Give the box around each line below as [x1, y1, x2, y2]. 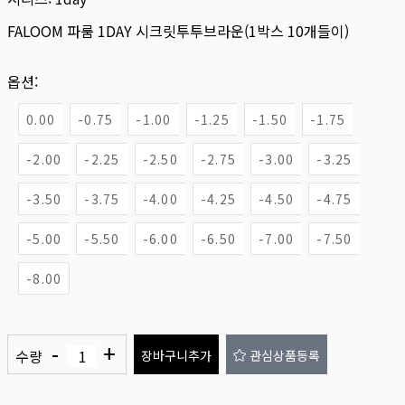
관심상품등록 [250, 346, 320, 364]
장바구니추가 [141, 346, 212, 364]
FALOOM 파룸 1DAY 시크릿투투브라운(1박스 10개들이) [7, 20, 349, 42]
